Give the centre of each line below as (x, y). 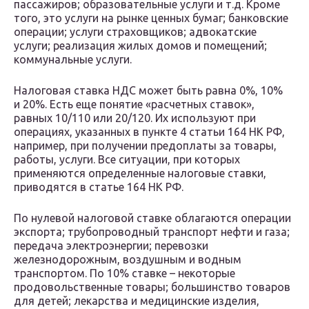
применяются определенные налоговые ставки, (140, 173)
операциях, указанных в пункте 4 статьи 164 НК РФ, (149, 132)
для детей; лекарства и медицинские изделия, (137, 301)
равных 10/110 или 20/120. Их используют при (135, 118)
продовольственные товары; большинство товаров (152, 287)
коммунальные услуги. (73, 60)
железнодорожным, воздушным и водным (128, 260)
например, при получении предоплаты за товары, (145, 146)
